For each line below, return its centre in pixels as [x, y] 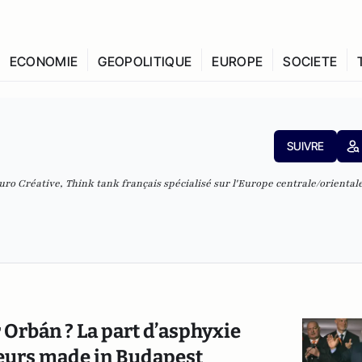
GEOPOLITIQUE [145, 61]
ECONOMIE [44, 61]
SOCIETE [310, 61]
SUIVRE [305, 146]
